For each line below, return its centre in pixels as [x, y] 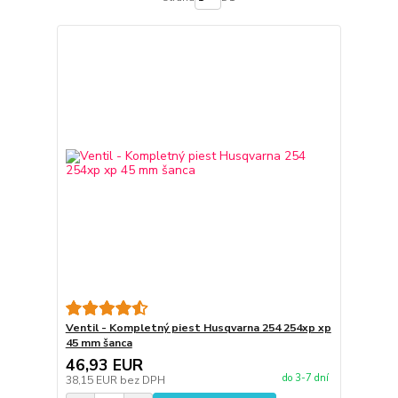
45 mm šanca [99, 343]
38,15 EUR [92, 381]
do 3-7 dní [305, 378]
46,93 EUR [104, 366]
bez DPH [142, 381]
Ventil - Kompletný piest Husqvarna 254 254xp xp [198, 328]
